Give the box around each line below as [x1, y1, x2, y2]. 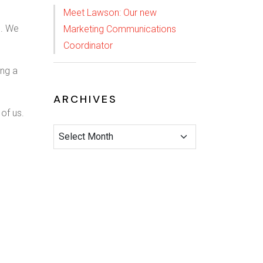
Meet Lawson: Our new [63, 7, 157, 18]
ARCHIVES [53, 92, 117, 106]
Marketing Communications [63, 23, 176, 35]
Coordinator [63, 40, 113, 51]
